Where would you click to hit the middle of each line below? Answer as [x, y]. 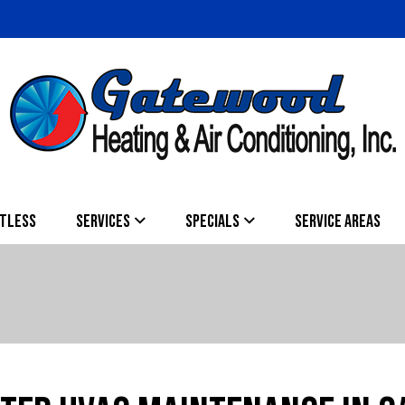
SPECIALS [212, 221]
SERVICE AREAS [338, 221]
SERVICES [103, 221]
